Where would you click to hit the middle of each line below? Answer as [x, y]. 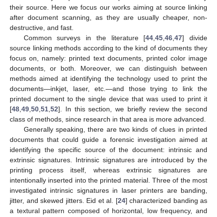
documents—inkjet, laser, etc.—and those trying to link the [108, 89]
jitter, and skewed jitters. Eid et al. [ [64, 201]
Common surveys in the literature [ [85, 38]
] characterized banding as [166, 201]
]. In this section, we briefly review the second [133, 109]
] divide [195, 38]
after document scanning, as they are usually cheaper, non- [108, 18]
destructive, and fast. [42, 28]
